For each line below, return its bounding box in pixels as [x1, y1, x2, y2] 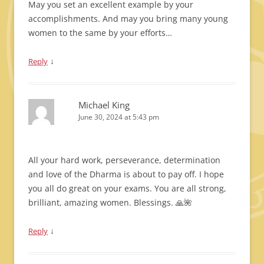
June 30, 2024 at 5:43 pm [78, 112, 159, 122]
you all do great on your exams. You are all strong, [28, 183, 226, 194]
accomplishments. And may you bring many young [28, 13, 228, 24]
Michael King [78, 99, 130, 111]
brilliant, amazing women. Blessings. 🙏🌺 [28, 197, 192, 208]
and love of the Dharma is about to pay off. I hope [28, 169, 224, 180]
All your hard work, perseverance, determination [28, 154, 220, 166]
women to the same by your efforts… [28, 27, 172, 38]
